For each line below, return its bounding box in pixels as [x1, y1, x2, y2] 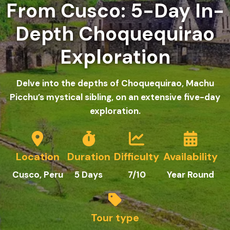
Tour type [91, 211, 139, 224]
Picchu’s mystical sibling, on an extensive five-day [10, 91, 220, 103]
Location [15, 150, 60, 163]
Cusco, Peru [12, 169, 63, 180]
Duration [67, 150, 110, 163]
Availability [163, 150, 218, 163]
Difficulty [114, 150, 160, 163]
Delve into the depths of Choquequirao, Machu [16, 78, 214, 89]
